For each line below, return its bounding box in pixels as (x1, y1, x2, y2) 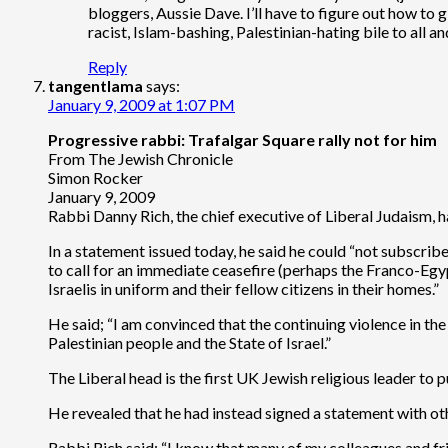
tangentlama (48, 75, 143, 95)
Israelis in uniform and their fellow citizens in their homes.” (48, 278, 439, 298)
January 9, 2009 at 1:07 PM (48, 94, 235, 114)
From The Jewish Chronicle (48, 148, 233, 168)
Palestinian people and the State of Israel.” (48, 332, 331, 352)
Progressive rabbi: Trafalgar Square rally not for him (48, 129, 437, 149)
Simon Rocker (48, 167, 143, 187)
